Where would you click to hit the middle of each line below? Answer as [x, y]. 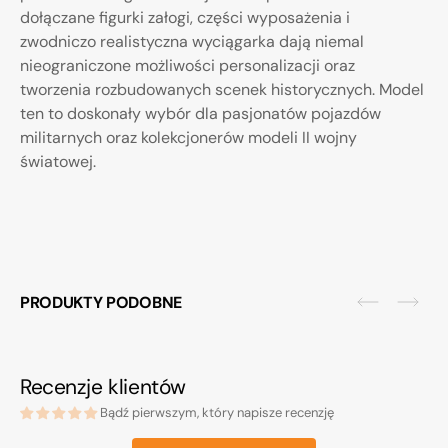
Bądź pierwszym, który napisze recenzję [217, 413]
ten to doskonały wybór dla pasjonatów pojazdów [200, 114]
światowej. [58, 162]
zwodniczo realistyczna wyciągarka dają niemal [192, 42]
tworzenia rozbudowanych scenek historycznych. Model [222, 90]
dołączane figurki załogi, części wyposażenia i [185, 18]
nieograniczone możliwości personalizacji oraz [187, 66]
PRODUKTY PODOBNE [101, 302]
